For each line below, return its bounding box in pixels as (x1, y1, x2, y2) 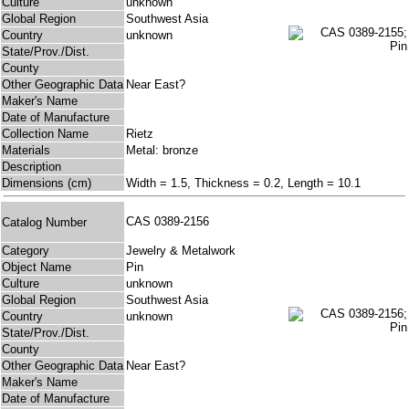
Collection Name (2, 127, 89, 142)
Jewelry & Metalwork (126, 244, 236, 258)
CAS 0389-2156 (126, 215, 216, 229)
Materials (2, 143, 50, 158)
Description (2, 160, 61, 174)
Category (2, 244, 49, 258)
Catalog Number (2, 215, 87, 229)
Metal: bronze (126, 143, 198, 158)
